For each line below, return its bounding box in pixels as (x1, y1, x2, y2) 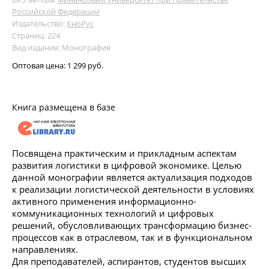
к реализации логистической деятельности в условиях (12, 183, 254, 195)
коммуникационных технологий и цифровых (12, 207, 214, 219)
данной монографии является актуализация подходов (12, 171, 252, 183)
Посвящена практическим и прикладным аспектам (12, 147, 237, 159)
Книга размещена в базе (12, 101, 115, 113)
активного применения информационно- (12, 195, 196, 207)
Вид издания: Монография (12, 41, 110, 53)
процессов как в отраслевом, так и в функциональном (12, 231, 252, 243)
